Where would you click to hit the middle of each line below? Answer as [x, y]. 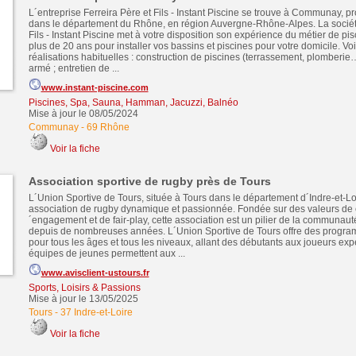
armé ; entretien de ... [74, 68]
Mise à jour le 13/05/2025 [83, 299]
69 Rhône [108, 127]
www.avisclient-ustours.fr [95, 273]
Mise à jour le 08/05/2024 [83, 114]
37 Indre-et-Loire [96, 312]
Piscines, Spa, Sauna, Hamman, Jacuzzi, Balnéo [133, 103]
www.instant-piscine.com [95, 87]
